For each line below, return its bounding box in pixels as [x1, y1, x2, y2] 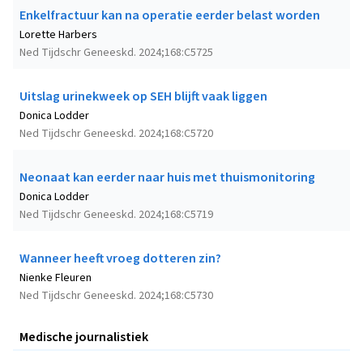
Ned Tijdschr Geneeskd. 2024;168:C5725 [19, 44, 213, 61]
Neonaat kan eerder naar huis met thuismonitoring [19, 168, 315, 186]
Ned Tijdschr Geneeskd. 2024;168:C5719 [19, 206, 213, 223]
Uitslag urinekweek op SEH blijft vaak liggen [19, 87, 267, 105]
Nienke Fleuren [19, 269, 92, 286]
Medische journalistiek [19, 327, 148, 346]
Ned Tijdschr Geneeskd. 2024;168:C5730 [19, 287, 213, 304]
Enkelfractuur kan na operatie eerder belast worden [19, 6, 320, 24]
